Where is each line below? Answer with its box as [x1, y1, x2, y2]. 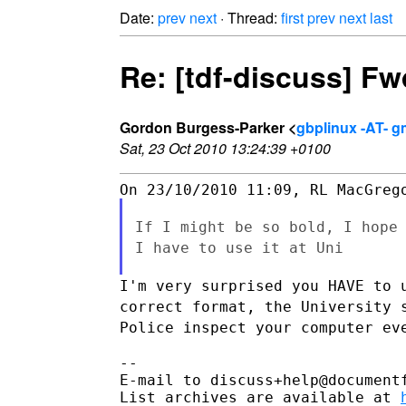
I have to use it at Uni [134, 238, 343, 256]
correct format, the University [120, 297, 401, 315]
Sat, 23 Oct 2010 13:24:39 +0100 [120, 137, 331, 159]
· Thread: [217, 7, 281, 28]
